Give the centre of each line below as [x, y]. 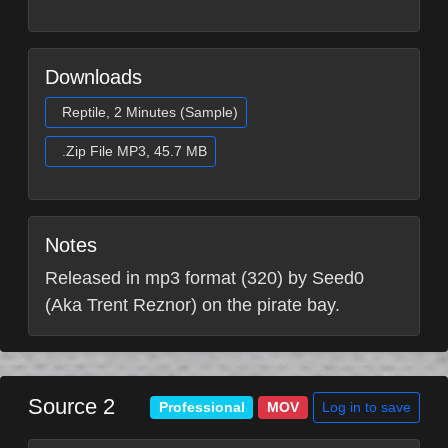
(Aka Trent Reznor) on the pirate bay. [192, 304]
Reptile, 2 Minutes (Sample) [150, 111]
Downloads [93, 76]
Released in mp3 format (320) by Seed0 [204, 277]
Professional [201, 408]
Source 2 [71, 407]
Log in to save [366, 406]
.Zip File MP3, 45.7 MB [134, 150]
